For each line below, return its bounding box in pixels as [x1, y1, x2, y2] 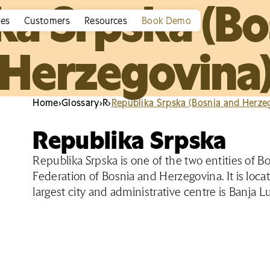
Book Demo [141, 14, 191, 27]
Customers [24, 14, 71, 27]
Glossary [61, 96, 99, 108]
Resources [84, 14, 127, 27]
